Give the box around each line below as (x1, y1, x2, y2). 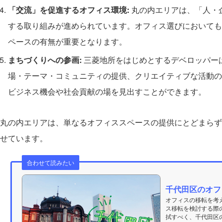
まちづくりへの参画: (8, 54, 82, 66)
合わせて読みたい (26, 158, 74, 167)
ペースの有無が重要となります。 (8, 36, 127, 48)
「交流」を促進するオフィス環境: (8, 4, 129, 16)
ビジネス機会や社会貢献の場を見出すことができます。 (8, 86, 206, 98)
